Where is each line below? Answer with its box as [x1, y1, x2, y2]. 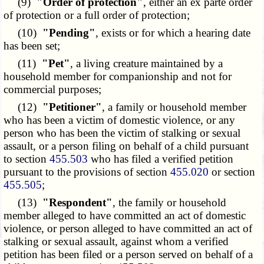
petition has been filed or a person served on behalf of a [4, 248, 253, 261]
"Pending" [42, 27, 96, 39]
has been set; [4, 39, 61, 52]
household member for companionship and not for [4, 70, 232, 83]
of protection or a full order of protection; [4, 9, 190, 22]
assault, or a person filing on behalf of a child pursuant [4, 140, 249, 153]
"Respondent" [42, 196, 113, 209]
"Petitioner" [42, 101, 103, 114]
